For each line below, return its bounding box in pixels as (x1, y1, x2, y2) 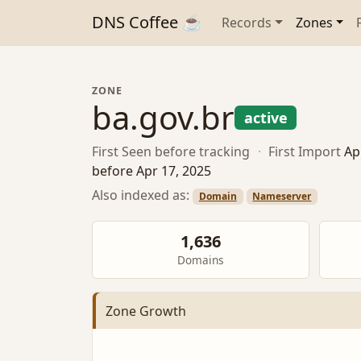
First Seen (92, 143, 151, 161)
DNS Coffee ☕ (92, 11, 202, 33)
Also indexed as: (92, 185, 193, 204)
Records (222, 14, 272, 31)
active (243, 108, 288, 127)
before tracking (155, 143, 250, 161)
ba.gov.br (92, 95, 234, 139)
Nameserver (252, 189, 312, 203)
